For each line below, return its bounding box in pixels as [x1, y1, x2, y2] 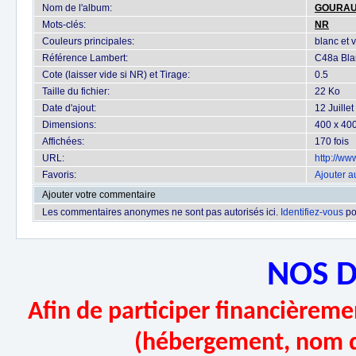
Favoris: [42, 169, 76, 180]
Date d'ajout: [42, 103, 96, 114]
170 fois [315, 136, 349, 147]
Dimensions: [42, 119, 96, 130]
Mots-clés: [42, 19, 86, 30]
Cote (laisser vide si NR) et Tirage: [42, 69, 190, 80]
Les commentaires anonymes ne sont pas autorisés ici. [42, 207, 281, 218]
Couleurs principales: [42, 36, 134, 47]
